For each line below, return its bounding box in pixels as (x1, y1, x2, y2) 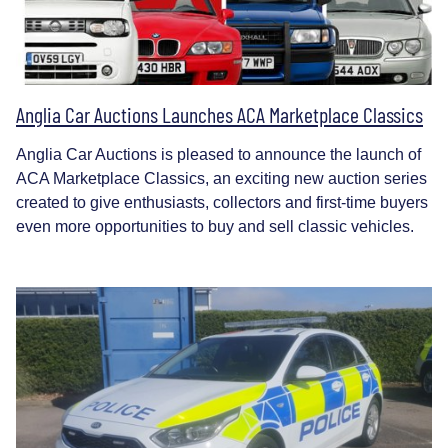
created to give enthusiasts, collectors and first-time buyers (16, 194, 428, 212)
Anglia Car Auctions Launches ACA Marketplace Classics (16, 101, 423, 128)
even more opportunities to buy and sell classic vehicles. (16, 218, 414, 236)
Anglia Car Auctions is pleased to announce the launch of (16, 146, 421, 164)
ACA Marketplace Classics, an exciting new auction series (16, 170, 427, 188)
